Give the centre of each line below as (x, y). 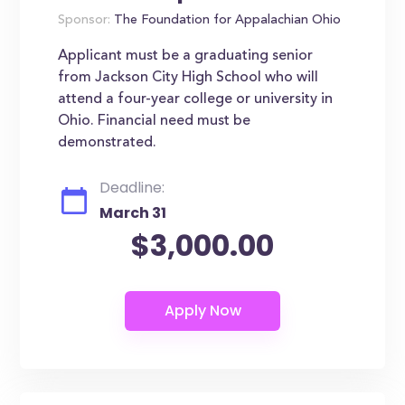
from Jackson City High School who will (188, 78)
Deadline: (132, 188)
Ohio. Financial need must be (155, 121)
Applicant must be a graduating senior (186, 56)
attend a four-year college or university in (196, 99)
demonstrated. (108, 143)
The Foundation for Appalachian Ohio (226, 21)
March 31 (133, 213)
